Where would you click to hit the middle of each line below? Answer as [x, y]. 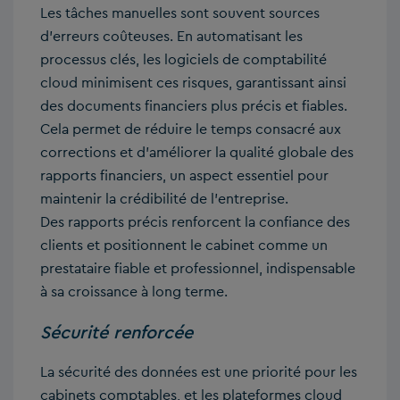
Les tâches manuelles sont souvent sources [180, 13]
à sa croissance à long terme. [134, 292]
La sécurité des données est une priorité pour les [199, 372]
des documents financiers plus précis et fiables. [194, 106]
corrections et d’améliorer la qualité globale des [197, 153]
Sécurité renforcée [117, 333]
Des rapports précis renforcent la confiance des [195, 222]
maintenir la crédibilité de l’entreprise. [164, 199]
